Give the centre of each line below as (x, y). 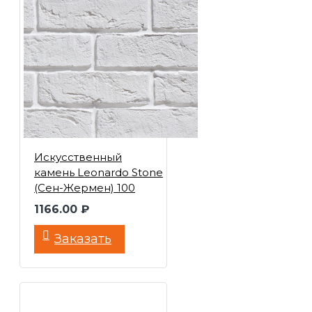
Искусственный (78, 157)
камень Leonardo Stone (99, 172)
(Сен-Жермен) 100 (85, 188)
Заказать (83, 239)
